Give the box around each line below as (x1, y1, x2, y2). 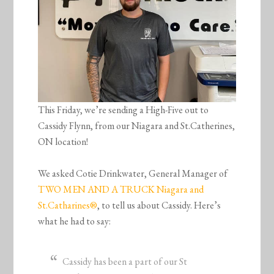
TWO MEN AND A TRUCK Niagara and (38, 183, 204, 196)
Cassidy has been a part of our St (62, 255, 188, 268)
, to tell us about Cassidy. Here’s (97, 199, 221, 212)
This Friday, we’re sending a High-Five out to (38, 103, 209, 117)
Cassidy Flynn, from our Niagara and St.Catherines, (38, 119, 235, 133)
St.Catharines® (38, 199, 98, 212)
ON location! (38, 135, 89, 149)
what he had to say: (38, 215, 111, 228)
